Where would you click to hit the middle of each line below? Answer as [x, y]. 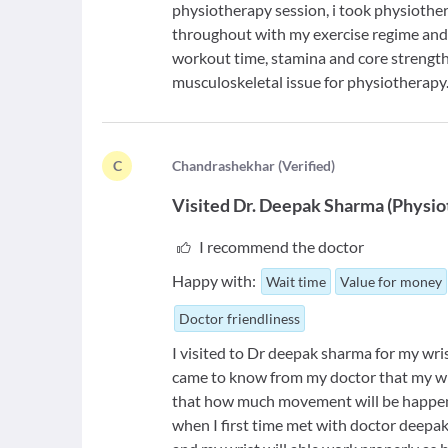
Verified [307, 165]
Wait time [296, 281]
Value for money [391, 281]
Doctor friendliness [240, 318]
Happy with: [214, 280]
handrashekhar [228, 165]
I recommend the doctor [281, 246]
